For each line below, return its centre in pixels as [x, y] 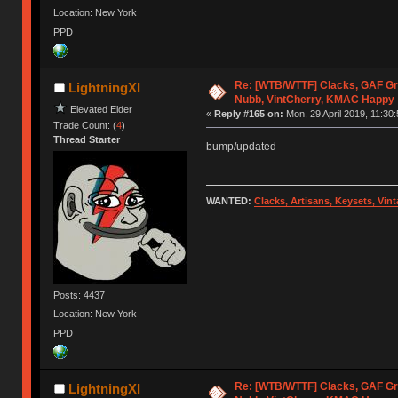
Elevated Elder [102, 109]
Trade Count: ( [85, 125]
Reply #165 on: [248, 113]
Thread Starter [87, 139]
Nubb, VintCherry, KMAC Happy [314, 99]
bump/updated [241, 146]
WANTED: [230, 201]
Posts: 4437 [80, 295]
